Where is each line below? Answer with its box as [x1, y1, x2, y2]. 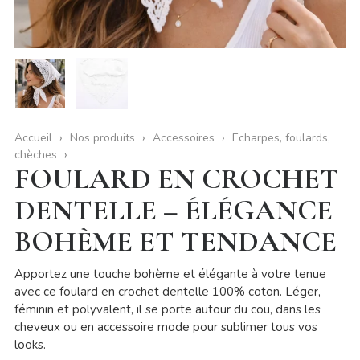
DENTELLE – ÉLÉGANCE [14, 193, 333, 228]
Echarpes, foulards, [231, 130, 330, 146]
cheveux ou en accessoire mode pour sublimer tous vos [14, 319, 317, 336]
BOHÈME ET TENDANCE [14, 224, 337, 260]
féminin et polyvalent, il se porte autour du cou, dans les [14, 301, 321, 318]
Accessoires [152, 130, 215, 146]
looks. [14, 337, 46, 354]
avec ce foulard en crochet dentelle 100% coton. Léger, [14, 284, 321, 301]
